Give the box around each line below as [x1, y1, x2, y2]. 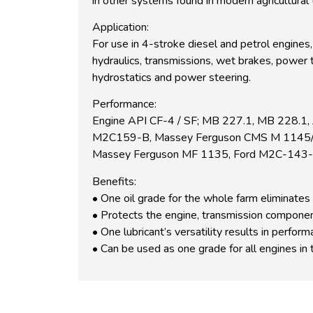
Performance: [92, 96, 156, 112]
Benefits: [92, 173, 136, 189]
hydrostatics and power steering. [92, 69, 251, 85]
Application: [92, 19, 149, 35]
